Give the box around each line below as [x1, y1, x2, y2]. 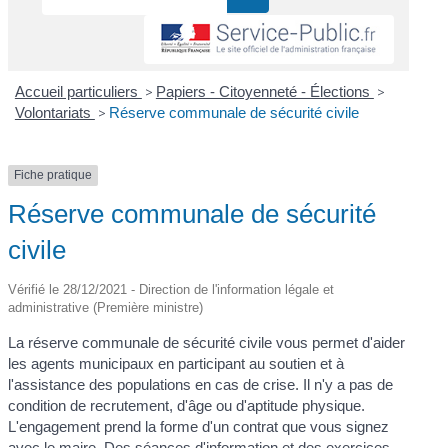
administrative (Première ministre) [8, 299, 204, 315]
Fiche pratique [14, 168, 93, 183]
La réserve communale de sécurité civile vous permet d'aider [8, 333, 406, 351]
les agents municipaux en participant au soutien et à [8, 354, 345, 372]
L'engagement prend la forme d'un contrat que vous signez [8, 417, 390, 435]
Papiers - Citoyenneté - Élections [155, 83, 374, 101]
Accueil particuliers [14, 83, 142, 101]
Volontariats [14, 104, 95, 122]
